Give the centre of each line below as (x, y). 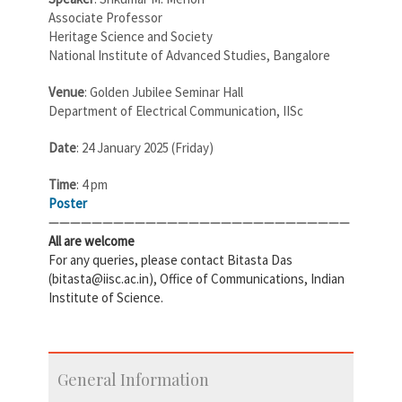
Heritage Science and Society (131, 36)
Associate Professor (105, 17)
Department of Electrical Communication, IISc (176, 110)
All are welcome (92, 240)
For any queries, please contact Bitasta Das (170, 259)
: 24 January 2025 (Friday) (145, 147)
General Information (133, 379)
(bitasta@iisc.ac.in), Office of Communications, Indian (197, 278)
